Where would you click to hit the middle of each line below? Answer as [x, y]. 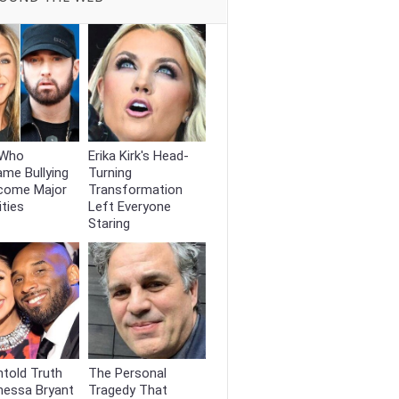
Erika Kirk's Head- [139, 155]
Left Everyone [130, 206]
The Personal [128, 374]
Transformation [136, 189]
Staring [110, 223]
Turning [110, 172]
